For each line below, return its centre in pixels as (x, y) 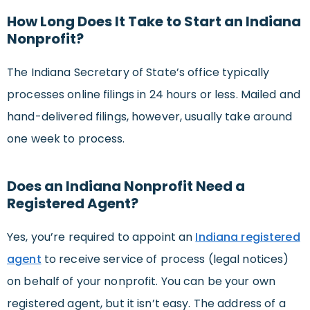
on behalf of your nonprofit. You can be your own (141, 282)
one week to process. (66, 139)
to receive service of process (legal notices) (165, 259)
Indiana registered (248, 237)
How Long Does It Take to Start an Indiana (154, 22)
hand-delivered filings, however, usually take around (150, 117)
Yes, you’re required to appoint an (101, 237)
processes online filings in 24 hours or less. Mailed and (154, 95)
